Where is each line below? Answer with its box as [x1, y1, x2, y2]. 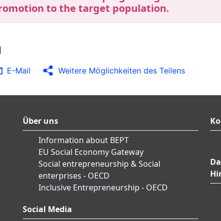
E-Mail [7, 66, 31, 76]
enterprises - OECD [38, 170, 110, 182]
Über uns [23, 115, 58, 127]
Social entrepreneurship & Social [38, 158, 160, 170]
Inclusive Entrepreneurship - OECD [38, 182, 168, 193]
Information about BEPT [38, 135, 129, 146]
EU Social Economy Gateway [38, 147, 144, 158]
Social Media [23, 204, 72, 215]
